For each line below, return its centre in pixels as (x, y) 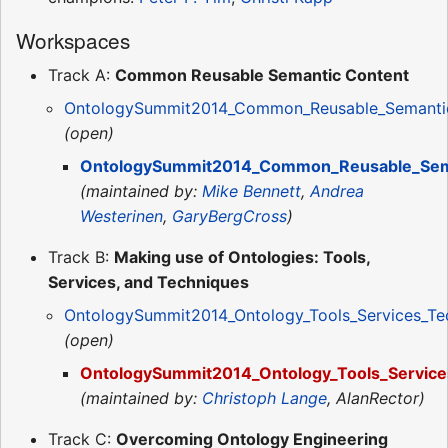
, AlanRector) (376, 397)
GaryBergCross (229, 215)
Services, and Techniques (148, 281)
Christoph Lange (264, 397)
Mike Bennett (251, 190)
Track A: (81, 74)
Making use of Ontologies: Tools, (242, 256)
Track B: (81, 256)
